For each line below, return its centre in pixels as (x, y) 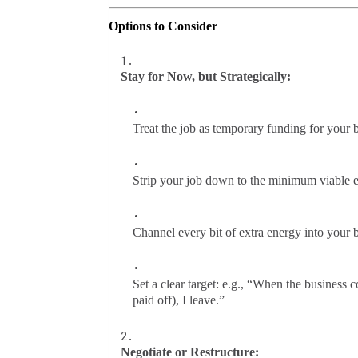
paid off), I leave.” (178, 300)
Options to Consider (163, 26)
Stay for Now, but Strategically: (205, 76)
